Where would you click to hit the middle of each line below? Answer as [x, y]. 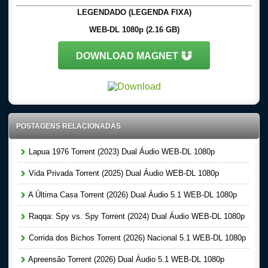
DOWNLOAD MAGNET [127, 56]
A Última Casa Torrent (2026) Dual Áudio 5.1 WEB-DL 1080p [132, 195]
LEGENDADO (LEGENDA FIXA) [134, 12]
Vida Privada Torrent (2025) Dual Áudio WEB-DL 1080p [123, 173]
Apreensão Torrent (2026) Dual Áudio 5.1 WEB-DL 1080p [125, 259]
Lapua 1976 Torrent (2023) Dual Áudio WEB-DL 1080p [121, 152]
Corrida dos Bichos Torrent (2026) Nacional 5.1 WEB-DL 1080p [136, 238]
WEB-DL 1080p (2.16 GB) [134, 30]
